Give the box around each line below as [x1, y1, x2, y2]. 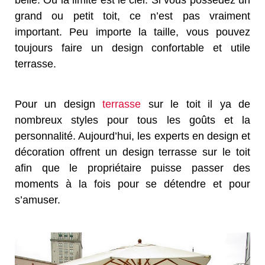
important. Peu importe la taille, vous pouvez [15, 26, 250, 38]
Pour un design [15, 98, 103, 111]
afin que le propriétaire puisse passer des [15, 162, 250, 174]
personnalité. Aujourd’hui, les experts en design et [15, 130, 250, 143]
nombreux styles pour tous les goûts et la [15, 114, 250, 127]
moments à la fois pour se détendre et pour [15, 178, 250, 190]
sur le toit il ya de [141, 98, 251, 111]
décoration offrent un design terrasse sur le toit [15, 146, 250, 159]
